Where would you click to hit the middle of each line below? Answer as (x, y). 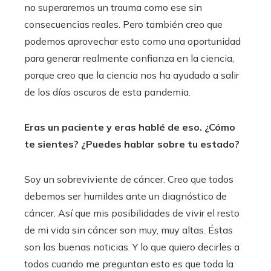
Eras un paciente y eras (81, 127)
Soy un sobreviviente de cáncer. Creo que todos (129, 179)
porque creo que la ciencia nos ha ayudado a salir (132, 75)
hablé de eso (169, 127)
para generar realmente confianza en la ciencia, (129, 58)
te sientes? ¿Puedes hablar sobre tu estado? (132, 144)
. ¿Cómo (217, 127)
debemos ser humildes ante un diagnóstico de (126, 196)
